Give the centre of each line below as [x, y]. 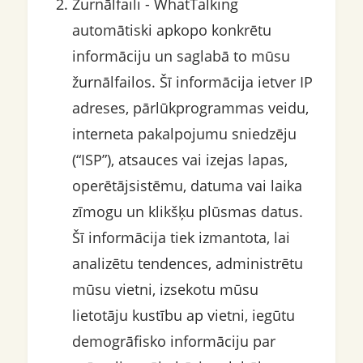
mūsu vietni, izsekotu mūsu [165, 290]
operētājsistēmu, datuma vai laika [187, 186]
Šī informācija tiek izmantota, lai [181, 238]
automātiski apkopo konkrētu [171, 30]
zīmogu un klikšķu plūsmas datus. [187, 212]
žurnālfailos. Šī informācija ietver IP [192, 82]
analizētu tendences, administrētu [187, 264]
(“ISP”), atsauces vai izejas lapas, [179, 160]
